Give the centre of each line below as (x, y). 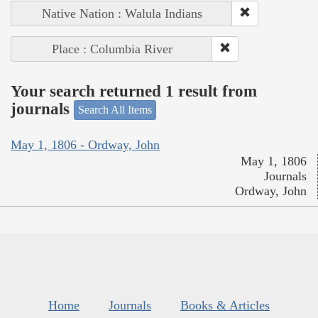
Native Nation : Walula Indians (122, 14)
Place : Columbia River (112, 49)
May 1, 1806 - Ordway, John (85, 144)
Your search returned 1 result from (134, 91)
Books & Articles (225, 305)
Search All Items (115, 110)
